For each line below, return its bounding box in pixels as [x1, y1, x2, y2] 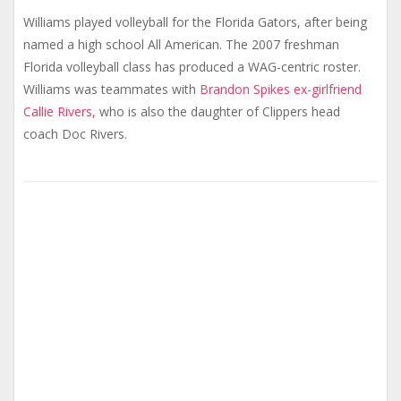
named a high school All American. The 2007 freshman [23, 35, 339, 53]
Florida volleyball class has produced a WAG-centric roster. [23, 57, 361, 75]
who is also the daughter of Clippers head [96, 102, 340, 120]
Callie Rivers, [23, 102, 96, 120]
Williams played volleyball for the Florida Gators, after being [23, 13, 367, 30]
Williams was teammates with [23, 80, 200, 98]
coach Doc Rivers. [23, 124, 127, 142]
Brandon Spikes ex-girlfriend [200, 80, 362, 98]
